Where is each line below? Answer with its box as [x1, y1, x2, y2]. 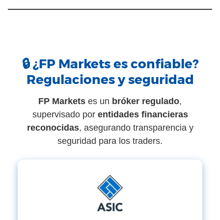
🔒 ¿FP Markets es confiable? [22, 56, 198, 72]
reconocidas [27, 123, 79, 133]
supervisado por [32, 110, 98, 119]
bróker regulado [112, 96, 179, 106]
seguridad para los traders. [57, 136, 163, 146]
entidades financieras [97, 110, 188, 119]
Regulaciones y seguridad [26, 72, 194, 87]
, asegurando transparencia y [79, 123, 193, 133]
